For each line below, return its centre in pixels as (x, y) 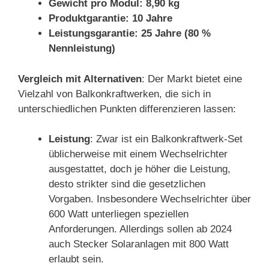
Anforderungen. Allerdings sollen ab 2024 (140, 229)
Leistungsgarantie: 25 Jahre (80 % (130, 33)
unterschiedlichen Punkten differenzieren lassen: (127, 109)
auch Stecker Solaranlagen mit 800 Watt (139, 244)
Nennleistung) (82, 48)
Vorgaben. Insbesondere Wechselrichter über (150, 199)
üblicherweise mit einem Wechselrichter (138, 154)
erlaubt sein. (76, 259)
